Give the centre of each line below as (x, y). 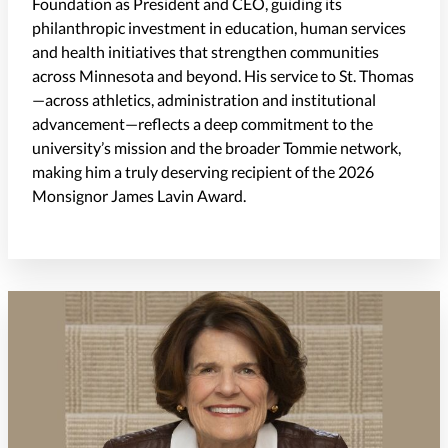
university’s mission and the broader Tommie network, (216, 147)
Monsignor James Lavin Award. (139, 195)
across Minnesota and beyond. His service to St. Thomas (223, 75)
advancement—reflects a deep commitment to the (202, 123)
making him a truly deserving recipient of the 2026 (203, 171)
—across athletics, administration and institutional (204, 99)
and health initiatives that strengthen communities (205, 51)
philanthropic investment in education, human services (219, 27)
